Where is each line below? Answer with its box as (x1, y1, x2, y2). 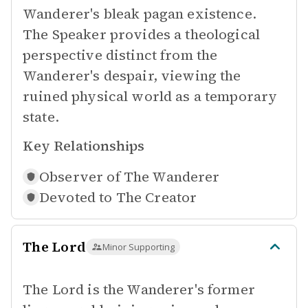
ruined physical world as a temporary (23, 87, 278, 106)
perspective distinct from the (23, 45, 218, 65)
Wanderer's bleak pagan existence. (23, 4, 256, 23)
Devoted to (39, 188, 113, 207)
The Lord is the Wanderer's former (23, 280, 255, 299)
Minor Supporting (102, 241, 175, 253)
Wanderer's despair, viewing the (23, 66, 241, 85)
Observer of (39, 167, 120, 186)
